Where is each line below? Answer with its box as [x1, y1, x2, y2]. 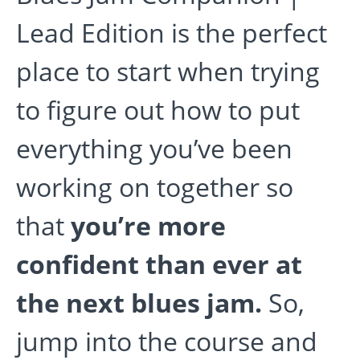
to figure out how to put [16, 92, 300, 128]
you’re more [71, 208, 226, 243]
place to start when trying [16, 54, 320, 89]
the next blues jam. [16, 285, 262, 321]
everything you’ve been [16, 131, 292, 166]
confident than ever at [16, 247, 302, 282]
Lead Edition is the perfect [16, 15, 327, 51]
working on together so [16, 170, 293, 205]
